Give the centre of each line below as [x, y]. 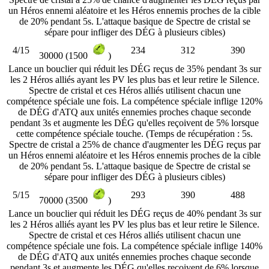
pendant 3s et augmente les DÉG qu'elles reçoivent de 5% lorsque [134, 122]
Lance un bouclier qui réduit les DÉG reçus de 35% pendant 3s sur [134, 68]
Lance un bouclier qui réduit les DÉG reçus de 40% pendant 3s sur [134, 213]
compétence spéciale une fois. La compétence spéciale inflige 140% [134, 246]
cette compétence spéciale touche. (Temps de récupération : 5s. [134, 133]
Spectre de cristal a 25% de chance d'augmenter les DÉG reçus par [134, 144]
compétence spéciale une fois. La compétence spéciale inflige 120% [134, 101]
